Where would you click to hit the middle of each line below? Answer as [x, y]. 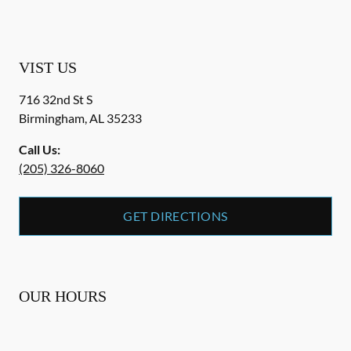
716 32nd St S [56, 99]
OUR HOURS [63, 296]
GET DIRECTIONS [175, 216]
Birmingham [52, 118]
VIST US [48, 67]
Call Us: [40, 149]
